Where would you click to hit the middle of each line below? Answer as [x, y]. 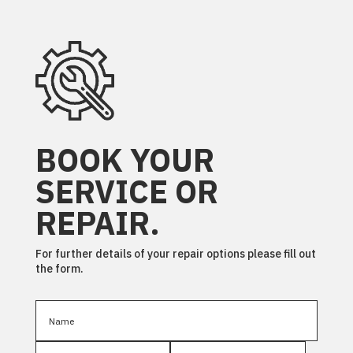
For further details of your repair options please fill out [175, 253]
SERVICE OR [126, 191]
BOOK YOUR [124, 160]
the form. [59, 268]
